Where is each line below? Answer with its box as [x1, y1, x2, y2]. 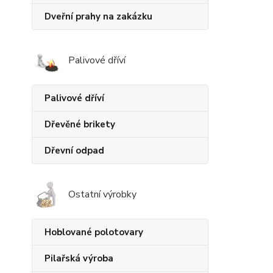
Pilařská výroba [44, 252, 113, 265]
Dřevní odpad [44, 144, 104, 157]
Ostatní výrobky [68, 188, 136, 202]
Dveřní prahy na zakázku [44, 10, 152, 23]
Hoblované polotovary [44, 226, 143, 239]
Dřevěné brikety [44, 118, 115, 131]
